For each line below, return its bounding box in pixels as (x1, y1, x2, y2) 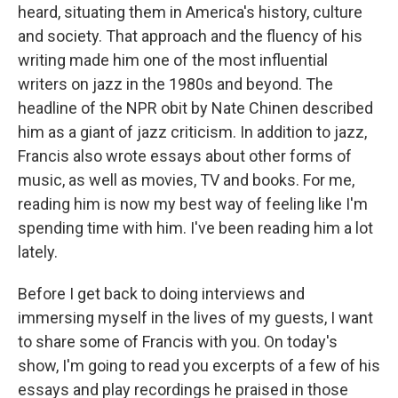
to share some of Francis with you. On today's (18, 332, 338, 351)
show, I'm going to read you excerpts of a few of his (18, 356, 380, 375)
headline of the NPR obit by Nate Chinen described (18, 99, 373, 117)
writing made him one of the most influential (18, 51, 328, 69)
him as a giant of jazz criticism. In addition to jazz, (18, 123, 367, 141)
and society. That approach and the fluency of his (18, 27, 362, 45)
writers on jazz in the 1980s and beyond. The (18, 75, 333, 93)
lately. (18, 243, 58, 261)
